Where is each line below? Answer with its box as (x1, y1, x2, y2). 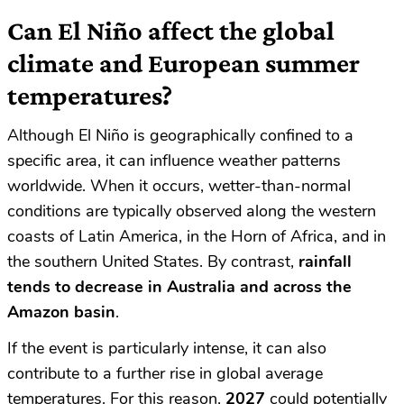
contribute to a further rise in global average (7, 363, 323, 385)
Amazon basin (7, 301, 115, 324)
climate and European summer (7, 48, 360, 78)
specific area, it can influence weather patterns (7, 150, 341, 172)
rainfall (298, 251, 352, 273)
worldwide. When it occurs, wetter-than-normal (7, 175, 351, 197)
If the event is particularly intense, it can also (7, 337, 326, 360)
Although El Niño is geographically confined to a (7, 124, 353, 147)
